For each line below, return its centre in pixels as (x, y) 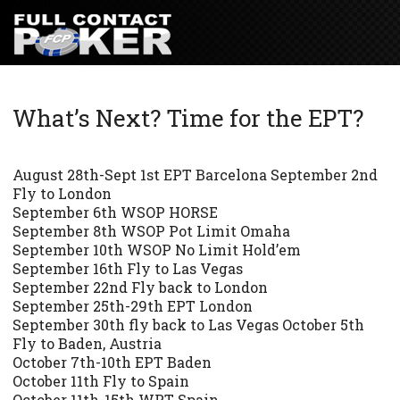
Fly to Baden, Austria (87, 344)
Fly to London (62, 194)
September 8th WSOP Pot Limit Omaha (151, 231)
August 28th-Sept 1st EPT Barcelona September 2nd (195, 175)
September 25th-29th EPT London (133, 306)
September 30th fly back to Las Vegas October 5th (188, 325)
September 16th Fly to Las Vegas (128, 269)
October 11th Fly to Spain (101, 381)
